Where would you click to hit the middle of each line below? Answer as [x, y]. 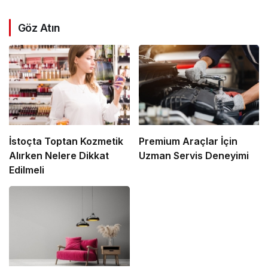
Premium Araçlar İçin [188, 141]
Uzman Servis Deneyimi [194, 155]
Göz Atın [39, 28]
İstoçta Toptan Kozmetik [66, 141]
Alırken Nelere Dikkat [59, 155]
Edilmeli [27, 170]
